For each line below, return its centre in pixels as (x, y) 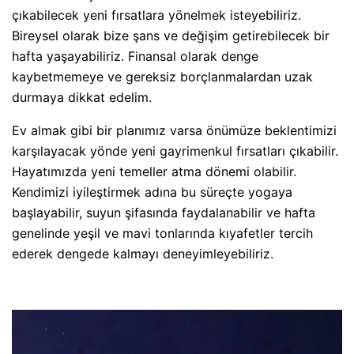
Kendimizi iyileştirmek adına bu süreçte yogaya (152, 192)
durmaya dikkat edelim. (82, 97)
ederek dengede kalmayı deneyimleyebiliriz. (143, 253)
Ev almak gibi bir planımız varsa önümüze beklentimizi (174, 130)
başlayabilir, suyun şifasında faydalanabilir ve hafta (164, 212)
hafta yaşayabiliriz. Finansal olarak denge (135, 56)
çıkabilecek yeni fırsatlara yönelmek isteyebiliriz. (156, 15)
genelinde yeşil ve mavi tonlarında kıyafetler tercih (162, 233)
